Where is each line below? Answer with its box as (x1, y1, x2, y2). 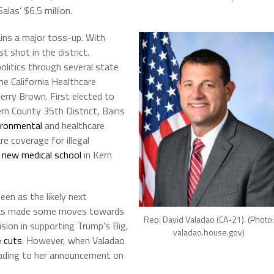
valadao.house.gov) (173, 226, 245, 239)
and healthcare (42, 117, 105, 133)
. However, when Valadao (22, 232, 125, 248)
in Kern (81, 147, 112, 162)
